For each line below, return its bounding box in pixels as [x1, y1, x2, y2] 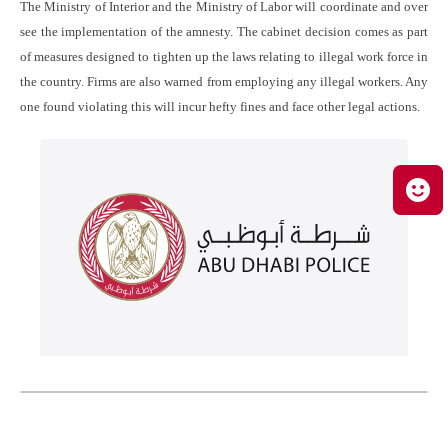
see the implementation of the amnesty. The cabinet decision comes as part [20, 24, 428, 39]
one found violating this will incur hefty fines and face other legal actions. [20, 99, 420, 114]
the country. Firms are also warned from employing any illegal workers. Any [20, 74, 428, 89]
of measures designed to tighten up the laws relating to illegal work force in [20, 49, 428, 64]
